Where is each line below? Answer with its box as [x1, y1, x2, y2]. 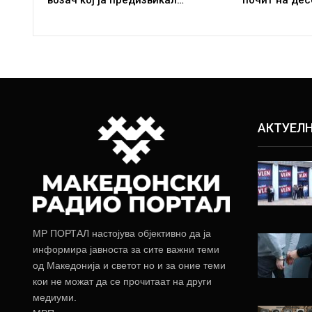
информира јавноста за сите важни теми [33, 244, 219, 256]
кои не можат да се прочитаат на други [33, 276, 212, 288]
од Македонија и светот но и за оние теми [33, 260, 226, 272]
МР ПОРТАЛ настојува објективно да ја [33, 228, 211, 240]
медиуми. [33, 292, 77, 304]
